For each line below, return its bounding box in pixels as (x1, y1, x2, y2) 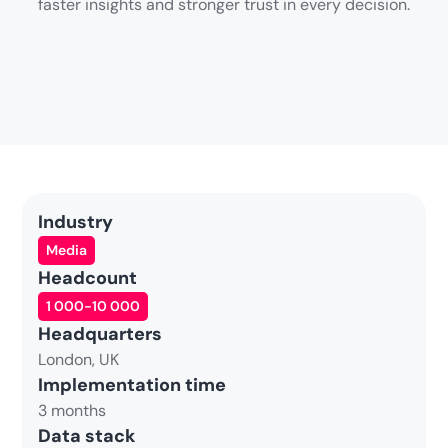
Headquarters (38, 322, 163, 346)
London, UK (38, 349, 120, 370)
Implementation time (38, 373, 227, 397)
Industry (38, 210, 114, 234)
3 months (38, 400, 107, 421)
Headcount (38, 266, 138, 290)
